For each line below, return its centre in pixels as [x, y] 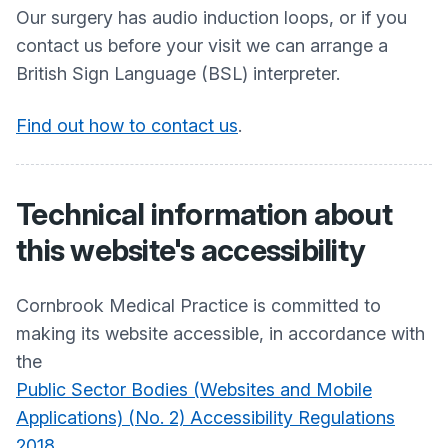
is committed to [314, 305]
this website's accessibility [190, 250]
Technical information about [204, 214]
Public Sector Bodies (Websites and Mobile [194, 389]
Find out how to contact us [127, 125]
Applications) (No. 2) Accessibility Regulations [205, 417]
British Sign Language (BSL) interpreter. [178, 73]
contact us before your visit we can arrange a [202, 45]
